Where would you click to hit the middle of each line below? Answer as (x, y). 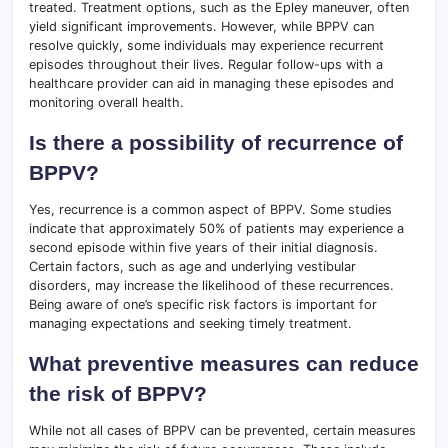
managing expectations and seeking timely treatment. (190, 324)
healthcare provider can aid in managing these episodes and (211, 84)
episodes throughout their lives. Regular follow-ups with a (206, 65)
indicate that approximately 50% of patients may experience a (216, 229)
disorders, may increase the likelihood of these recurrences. (211, 286)
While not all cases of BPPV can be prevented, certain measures (222, 431)
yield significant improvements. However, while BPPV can (201, 27)
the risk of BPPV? (118, 394)
